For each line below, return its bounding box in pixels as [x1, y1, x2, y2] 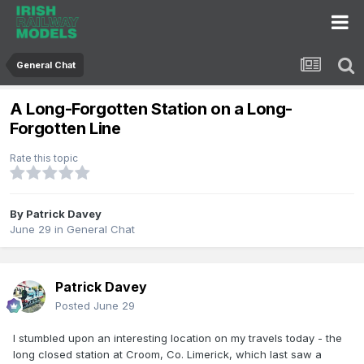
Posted [55, 299, 93, 313]
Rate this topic [10, 152, 78, 165]
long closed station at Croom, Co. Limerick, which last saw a [13, 348, 322, 362]
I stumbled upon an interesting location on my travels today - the [13, 331, 342, 345]
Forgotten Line [10, 119, 121, 139]
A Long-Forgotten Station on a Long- [10, 99, 293, 119]
